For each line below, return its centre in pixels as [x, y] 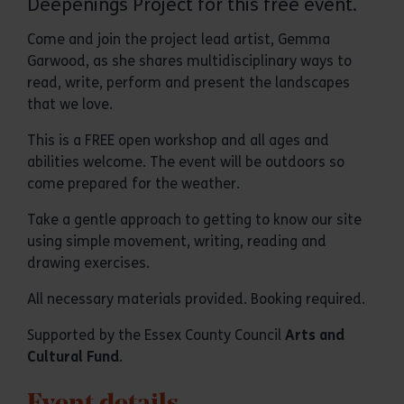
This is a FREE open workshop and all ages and [178, 140]
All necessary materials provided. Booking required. [196, 299]
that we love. [70, 104]
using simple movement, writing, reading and [177, 241]
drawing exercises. [88, 263]
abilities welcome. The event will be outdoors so [186, 162]
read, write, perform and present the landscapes [188, 83]
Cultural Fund [73, 357]
